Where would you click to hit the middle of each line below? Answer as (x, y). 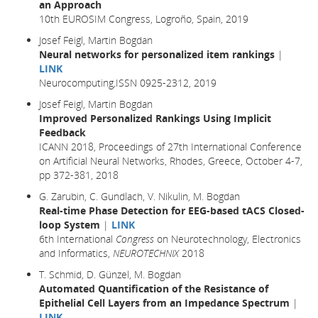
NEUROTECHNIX (146, 253)
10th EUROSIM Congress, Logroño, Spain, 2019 (144, 18)
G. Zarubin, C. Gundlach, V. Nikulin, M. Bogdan (139, 196)
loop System (70, 224)
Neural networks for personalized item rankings (157, 54)
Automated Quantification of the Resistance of (154, 288)
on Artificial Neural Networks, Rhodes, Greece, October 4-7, (171, 160)
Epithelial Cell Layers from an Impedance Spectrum (164, 302)
